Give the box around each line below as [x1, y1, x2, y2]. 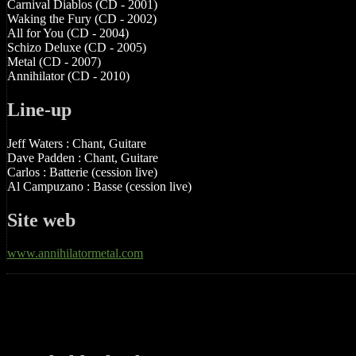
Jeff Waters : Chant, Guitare [7, 136, 146, 150]
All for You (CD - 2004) [7, 25, 129, 40]
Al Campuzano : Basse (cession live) [7, 179, 192, 193]
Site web [7, 209, 75, 230]
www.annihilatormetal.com [7, 246, 143, 261]
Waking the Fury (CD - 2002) [7, 11, 157, 25]
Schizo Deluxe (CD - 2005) [7, 40, 146, 54]
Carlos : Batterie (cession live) [7, 164, 157, 179]
